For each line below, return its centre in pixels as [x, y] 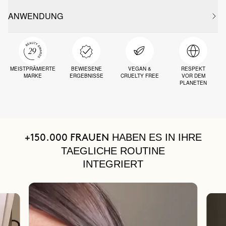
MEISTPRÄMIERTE [33, 69]
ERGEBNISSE [86, 76]
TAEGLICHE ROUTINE [113, 151]
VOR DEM [193, 76]
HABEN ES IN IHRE [157, 137]
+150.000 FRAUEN [67, 138]
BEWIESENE [86, 69]
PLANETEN [193, 83]
